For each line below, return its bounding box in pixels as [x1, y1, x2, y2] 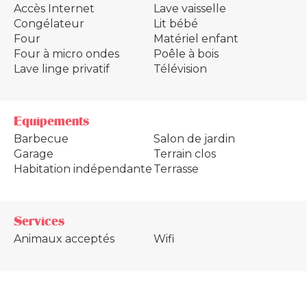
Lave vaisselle [153, 1, 226, 15]
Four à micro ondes [14, 47, 119, 60]
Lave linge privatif [14, 62, 110, 75]
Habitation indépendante [14, 162, 152, 175]
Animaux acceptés [14, 232, 114, 245]
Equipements [14, 114, 89, 128]
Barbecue [14, 132, 69, 145]
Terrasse [153, 162, 199, 175]
